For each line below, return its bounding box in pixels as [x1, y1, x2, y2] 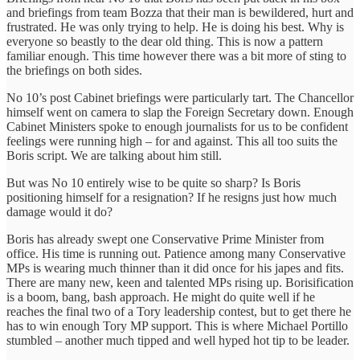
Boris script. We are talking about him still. [6, 148, 222, 162]
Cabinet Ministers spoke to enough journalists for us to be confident [6, 119, 348, 133]
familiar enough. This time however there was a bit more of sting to [6, 48, 346, 63]
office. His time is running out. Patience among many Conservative [6, 246, 346, 260]
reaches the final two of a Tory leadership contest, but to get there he [6, 304, 351, 318]
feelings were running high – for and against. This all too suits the [6, 133, 337, 148]
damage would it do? [6, 204, 112, 219]
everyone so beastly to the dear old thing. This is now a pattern [6, 34, 323, 48]
